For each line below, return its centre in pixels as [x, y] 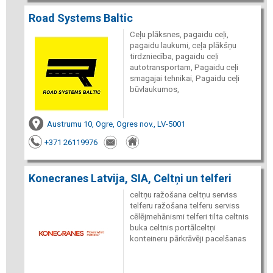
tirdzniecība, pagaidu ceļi [174, 56]
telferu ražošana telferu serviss [184, 206]
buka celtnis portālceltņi [172, 228]
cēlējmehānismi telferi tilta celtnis [189, 217]
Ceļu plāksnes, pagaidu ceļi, [179, 34]
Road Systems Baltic [81, 18]
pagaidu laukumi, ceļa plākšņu [183, 45]
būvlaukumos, [154, 89]
